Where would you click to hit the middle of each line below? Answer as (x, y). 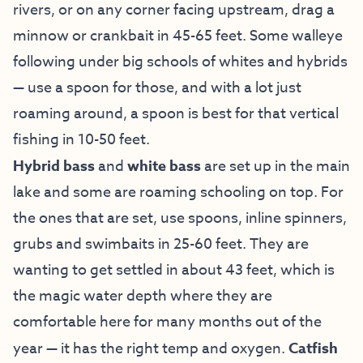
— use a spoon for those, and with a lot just (157, 88)
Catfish (313, 348)
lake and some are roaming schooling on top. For (178, 192)
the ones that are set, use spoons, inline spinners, (180, 218)
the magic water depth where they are (143, 296)
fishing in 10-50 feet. (81, 139)
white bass (164, 166)
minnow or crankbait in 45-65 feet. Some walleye (178, 36)
